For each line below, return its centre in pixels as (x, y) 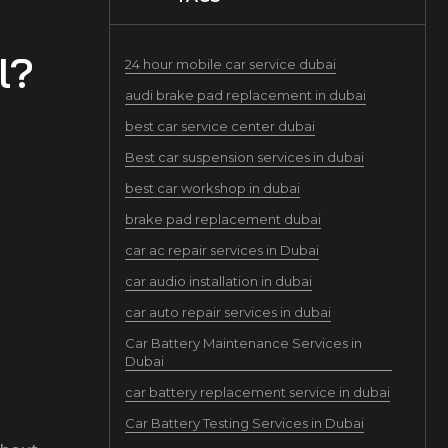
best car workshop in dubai (212, 188)
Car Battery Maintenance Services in (243, 343)
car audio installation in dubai (218, 281)
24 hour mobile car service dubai (230, 64)
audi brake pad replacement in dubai (245, 95)
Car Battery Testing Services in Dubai (244, 423)
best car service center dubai (219, 126)
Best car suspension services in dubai (244, 157)
